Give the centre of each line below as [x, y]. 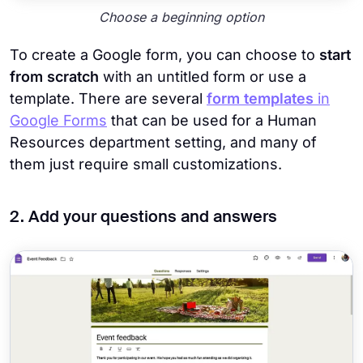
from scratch [54, 77]
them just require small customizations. [146, 164]
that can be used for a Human [212, 121]
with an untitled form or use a [203, 77]
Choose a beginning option [181, 17]
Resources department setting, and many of [163, 143]
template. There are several [106, 99]
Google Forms [58, 121]
